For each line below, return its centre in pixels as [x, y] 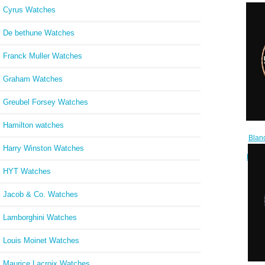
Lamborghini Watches [40, 217]
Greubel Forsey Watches [46, 102]
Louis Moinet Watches [41, 240]
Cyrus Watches [29, 9]
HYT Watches [27, 171]
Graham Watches [33, 79]
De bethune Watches [39, 33]
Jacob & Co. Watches [41, 194]
